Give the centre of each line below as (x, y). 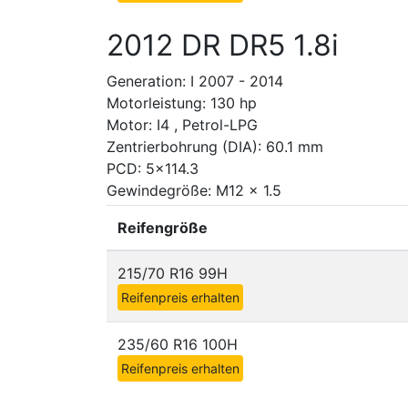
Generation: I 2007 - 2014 (195, 81)
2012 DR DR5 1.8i (223, 45)
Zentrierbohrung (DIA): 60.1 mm (215, 147)
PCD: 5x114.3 (153, 168)
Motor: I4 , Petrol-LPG (182, 125)
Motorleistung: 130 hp (182, 103)
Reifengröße (163, 228)
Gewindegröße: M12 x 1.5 (194, 190)
